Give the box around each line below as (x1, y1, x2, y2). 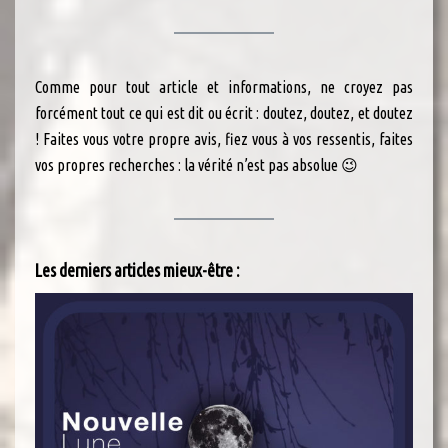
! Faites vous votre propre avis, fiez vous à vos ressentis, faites (35, 129, 413, 148)
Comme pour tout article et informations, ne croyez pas (35, 77, 413, 96)
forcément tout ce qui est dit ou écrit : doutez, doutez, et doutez (35, 103, 413, 122)
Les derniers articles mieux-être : (35, 260, 240, 280)
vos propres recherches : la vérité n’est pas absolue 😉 (35, 155, 358, 174)
